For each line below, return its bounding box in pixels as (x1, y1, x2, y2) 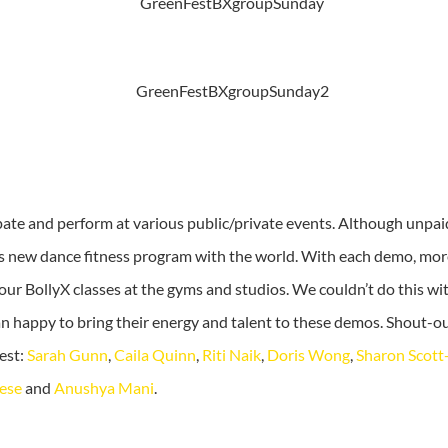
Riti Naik (201, 345, 261, 364)
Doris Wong (266, 345, 350, 364)
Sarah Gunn (26, 345, 108, 364)
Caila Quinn (113, 345, 196, 364)
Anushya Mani (53, 378, 154, 397)
